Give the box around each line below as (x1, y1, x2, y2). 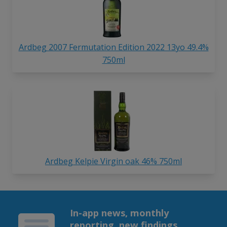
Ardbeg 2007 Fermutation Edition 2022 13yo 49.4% (18, 42, 209, 53)
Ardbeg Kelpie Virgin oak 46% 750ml (45, 156, 182, 167)
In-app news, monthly (69, 206, 169, 219)
